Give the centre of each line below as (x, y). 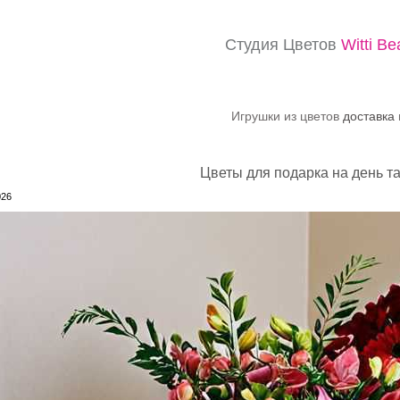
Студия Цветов (283, 45)
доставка (369, 116)
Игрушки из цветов (287, 116)
